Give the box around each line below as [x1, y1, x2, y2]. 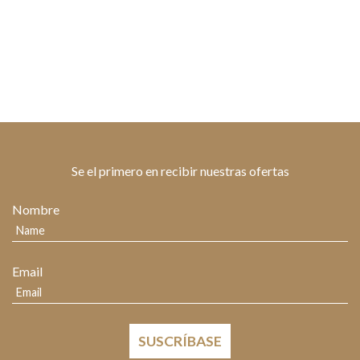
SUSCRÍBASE [138, 333, 222, 350]
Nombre [12, 202, 59, 217]
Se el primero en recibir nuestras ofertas [71, 163, 289, 178]
